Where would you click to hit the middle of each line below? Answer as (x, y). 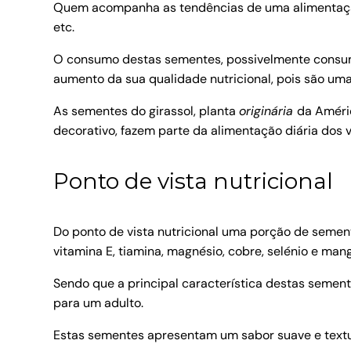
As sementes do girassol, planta (146, 111)
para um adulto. (98, 303)
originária (268, 111)
